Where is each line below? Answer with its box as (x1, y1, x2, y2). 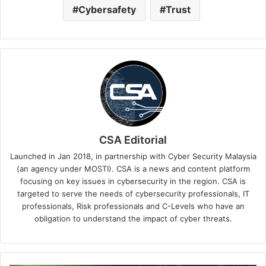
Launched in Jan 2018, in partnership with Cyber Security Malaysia (9, 151, 256, 161)
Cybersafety (78, 4, 136, 16)
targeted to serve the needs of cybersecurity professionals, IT (17, 189, 249, 199)
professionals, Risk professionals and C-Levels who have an (21, 201, 245, 211)
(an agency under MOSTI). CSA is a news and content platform (16, 164, 250, 174)
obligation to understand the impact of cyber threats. (34, 214, 232, 224)
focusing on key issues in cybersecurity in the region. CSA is (20, 176, 246, 186)
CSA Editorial (99, 134, 167, 147)
